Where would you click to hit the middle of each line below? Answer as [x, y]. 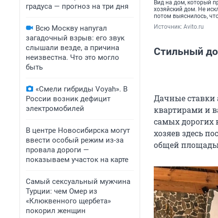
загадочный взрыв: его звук [75, 38]
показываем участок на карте [77, 160]
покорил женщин [56, 211]
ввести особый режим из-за [75, 140]
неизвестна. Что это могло [73, 57]
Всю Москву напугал [71, 28]
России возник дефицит [68, 99]
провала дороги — [57, 150]
